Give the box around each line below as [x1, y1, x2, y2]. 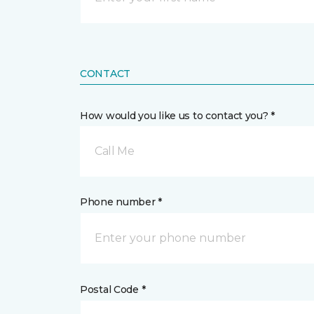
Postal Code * [80, 283, 146, 296]
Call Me [95, 144, 135, 158]
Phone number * [80, 196, 163, 208]
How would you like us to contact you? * [80, 109, 275, 122]
